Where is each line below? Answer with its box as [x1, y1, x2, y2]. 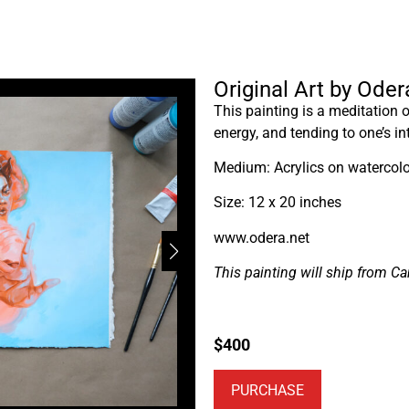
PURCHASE [231, 382, 304, 400]
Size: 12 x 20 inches [214, 194, 341, 212]
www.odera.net [214, 228, 309, 246]
